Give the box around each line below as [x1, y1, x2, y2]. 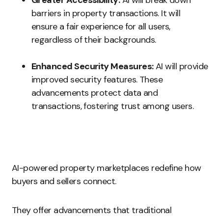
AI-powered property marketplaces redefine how [12, 162, 201, 174]
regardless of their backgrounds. [31, 34, 156, 46]
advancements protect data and [31, 87, 158, 99]
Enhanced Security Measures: [31, 60, 154, 72]
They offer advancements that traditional [12, 204, 172, 216]
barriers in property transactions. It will [31, 7, 181, 19]
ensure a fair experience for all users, [31, 21, 170, 32]
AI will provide [153, 60, 208, 72]
